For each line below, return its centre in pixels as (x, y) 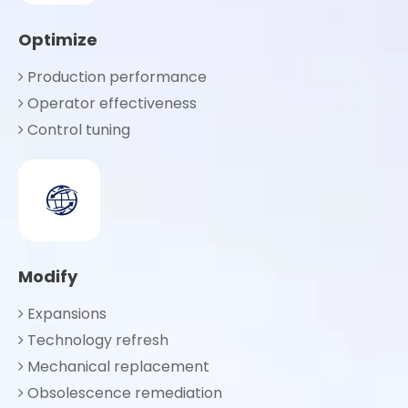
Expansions (65, 314)
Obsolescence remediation (123, 393)
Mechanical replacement (117, 367)
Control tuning (77, 130)
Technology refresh (96, 340)
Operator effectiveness (110, 103)
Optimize (58, 40)
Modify (48, 276)
